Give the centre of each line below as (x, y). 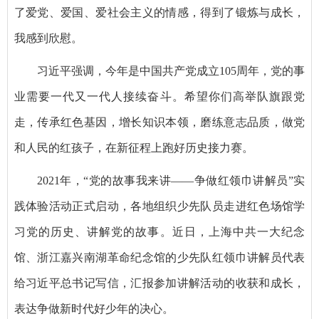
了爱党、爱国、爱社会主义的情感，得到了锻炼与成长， (159, 12)
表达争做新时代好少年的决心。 (94, 308)
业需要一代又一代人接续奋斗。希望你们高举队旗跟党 (159, 96)
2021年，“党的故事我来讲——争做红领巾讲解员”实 (171, 180)
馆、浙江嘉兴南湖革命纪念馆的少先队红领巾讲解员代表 (159, 257)
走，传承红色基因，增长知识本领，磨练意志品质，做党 (159, 122)
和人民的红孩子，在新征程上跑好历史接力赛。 (134, 147)
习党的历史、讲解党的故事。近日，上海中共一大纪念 (159, 231)
